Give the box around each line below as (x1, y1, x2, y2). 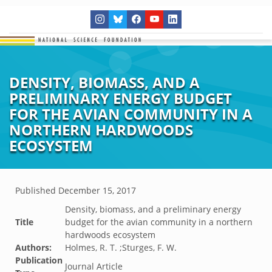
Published (15, 185, 58, 196)
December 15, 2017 (58, 185, 136, 196)
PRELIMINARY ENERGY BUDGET (9, 88, 232, 108)
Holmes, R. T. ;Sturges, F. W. (65, 242, 177, 253)
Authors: (15, 242, 52, 253)
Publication (15, 254, 63, 266)
